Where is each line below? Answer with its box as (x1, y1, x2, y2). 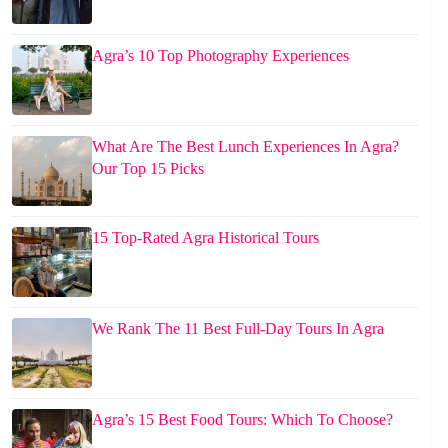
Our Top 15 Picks (92, 159, 204, 177)
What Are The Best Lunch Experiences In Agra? (92, 137, 399, 155)
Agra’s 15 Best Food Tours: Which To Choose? (92, 410, 393, 428)
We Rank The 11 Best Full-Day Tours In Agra (92, 319, 384, 337)
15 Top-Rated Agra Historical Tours (92, 228, 319, 246)
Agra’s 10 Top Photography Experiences (92, 46, 349, 64)
